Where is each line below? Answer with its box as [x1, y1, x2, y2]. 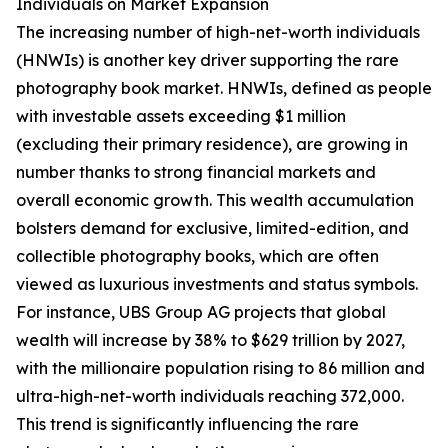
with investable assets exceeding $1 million [16, 106, 346, 127]
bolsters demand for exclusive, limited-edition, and [16, 218, 409, 239]
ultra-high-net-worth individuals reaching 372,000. [16, 386, 404, 407]
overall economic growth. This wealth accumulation [16, 190, 414, 211]
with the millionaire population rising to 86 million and [16, 358, 425, 379]
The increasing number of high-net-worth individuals [16, 22, 420, 43]
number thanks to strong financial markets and [16, 162, 376, 183]
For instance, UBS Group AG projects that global [16, 302, 386, 323]
